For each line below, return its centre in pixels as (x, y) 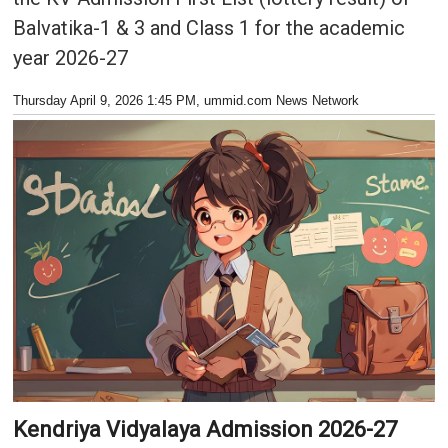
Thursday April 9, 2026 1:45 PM (104, 100)
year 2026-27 (70, 58)
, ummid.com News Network (277, 100)
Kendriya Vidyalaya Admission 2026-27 (204, 430)
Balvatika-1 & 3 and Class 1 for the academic (208, 28)
